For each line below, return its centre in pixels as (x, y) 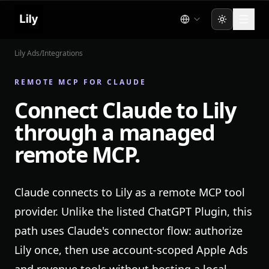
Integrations (62, 53)
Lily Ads (27, 53)
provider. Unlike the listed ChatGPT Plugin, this (133, 211)
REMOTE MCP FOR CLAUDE (80, 82)
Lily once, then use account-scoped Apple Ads (131, 250)
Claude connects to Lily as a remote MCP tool (130, 192)
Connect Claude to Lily (125, 110)
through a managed (115, 132)
